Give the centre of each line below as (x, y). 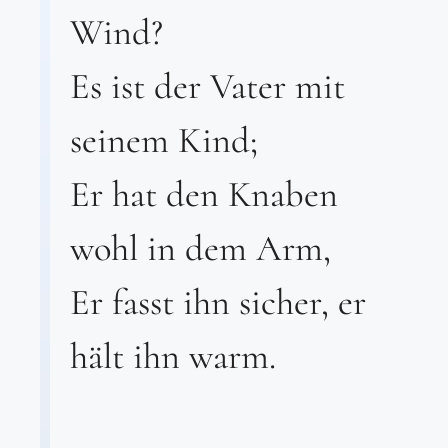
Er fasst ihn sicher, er (218, 302)
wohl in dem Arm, (200, 248)
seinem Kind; (164, 140)
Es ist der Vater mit (207, 86)
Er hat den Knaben (204, 194)
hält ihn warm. (173, 356)
